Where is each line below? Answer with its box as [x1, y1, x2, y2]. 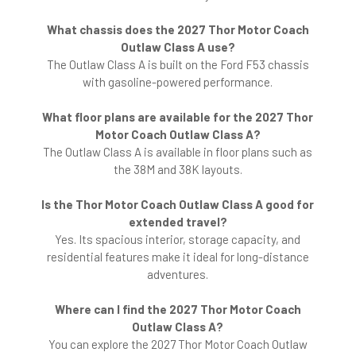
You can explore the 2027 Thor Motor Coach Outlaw [48, 337, 308, 352]
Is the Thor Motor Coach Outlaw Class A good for [41, 197, 315, 212]
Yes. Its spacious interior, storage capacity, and [55, 232, 301, 247]
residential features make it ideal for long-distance [46, 250, 309, 265]
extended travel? [128, 215, 227, 230]
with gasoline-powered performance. [83, 75, 273, 90]
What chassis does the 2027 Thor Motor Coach [46, 22, 309, 37]
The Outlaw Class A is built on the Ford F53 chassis [46, 57, 309, 72]
